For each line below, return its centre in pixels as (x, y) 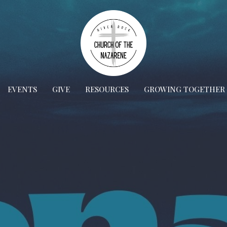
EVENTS (22, 89)
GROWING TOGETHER (184, 89)
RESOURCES (107, 89)
